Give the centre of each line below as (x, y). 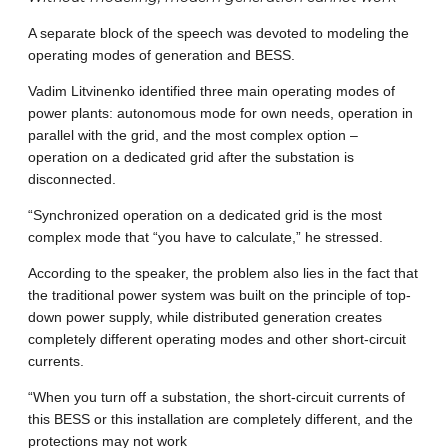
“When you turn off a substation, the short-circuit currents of (216, 397)
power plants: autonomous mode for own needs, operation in (220, 113)
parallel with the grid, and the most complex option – (193, 135)
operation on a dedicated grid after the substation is (191, 157)
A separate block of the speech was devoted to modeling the (218, 33)
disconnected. (72, 179)
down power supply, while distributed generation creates (205, 317)
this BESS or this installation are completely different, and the (220, 419)
